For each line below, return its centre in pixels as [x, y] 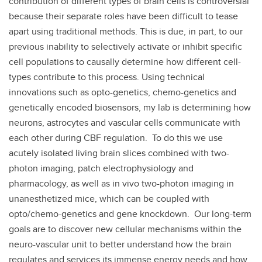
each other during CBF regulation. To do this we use [116, 138]
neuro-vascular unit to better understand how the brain [120, 244]
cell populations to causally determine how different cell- [125, 62]
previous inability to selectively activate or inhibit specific [125, 46]
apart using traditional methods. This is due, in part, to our [126, 31]
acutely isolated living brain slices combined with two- [119, 153]
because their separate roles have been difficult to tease [123, 16]
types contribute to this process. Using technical [107, 77]
